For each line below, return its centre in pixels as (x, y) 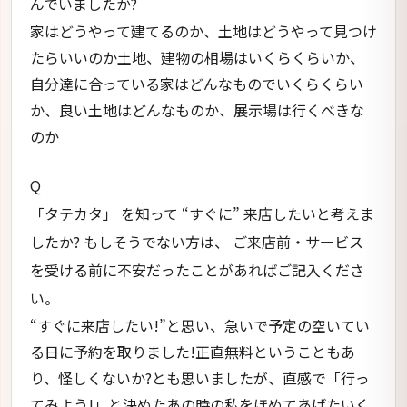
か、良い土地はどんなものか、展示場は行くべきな (197, 110)
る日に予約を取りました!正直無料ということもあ (193, 351)
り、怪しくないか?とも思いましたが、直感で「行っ (200, 377)
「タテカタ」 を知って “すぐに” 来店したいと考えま (202, 213)
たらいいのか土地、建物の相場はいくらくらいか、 (197, 58)
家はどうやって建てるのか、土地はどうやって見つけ (203, 31)
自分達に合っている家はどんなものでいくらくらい (197, 84)
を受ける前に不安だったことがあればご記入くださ (197, 269)
